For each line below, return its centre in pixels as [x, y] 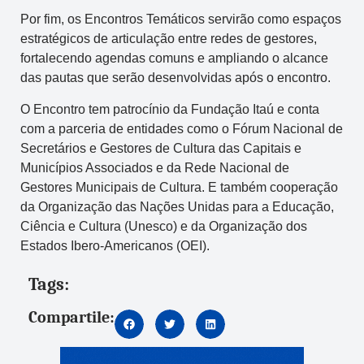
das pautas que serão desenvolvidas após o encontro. [175, 78]
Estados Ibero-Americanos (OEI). [115, 245]
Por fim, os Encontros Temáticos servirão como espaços [181, 19]
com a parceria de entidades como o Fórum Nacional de [182, 128]
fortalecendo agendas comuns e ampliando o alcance [174, 58]
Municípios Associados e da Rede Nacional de [155, 167]
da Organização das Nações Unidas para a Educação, [177, 206]
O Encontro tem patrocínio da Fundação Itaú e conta [170, 109]
